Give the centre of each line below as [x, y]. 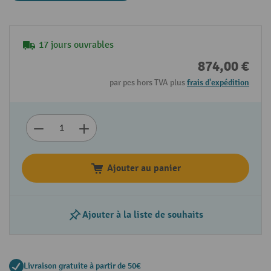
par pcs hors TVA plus [148, 83]
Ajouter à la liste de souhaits [143, 215]
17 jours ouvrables [76, 45]
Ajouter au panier [144, 168]
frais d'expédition [218, 83]
